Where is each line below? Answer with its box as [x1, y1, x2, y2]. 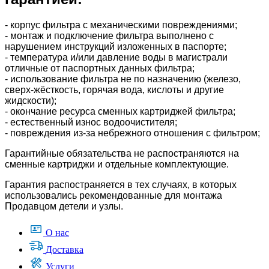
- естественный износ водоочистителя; [5, 117, 177, 128]
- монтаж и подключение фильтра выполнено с [5, 31, 214, 41]
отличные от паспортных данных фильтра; [5, 63, 195, 74]
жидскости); [5, 95, 56, 106]
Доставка [46, 244, 83, 255]
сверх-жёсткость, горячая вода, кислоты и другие [5, 85, 224, 95]
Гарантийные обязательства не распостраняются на [5, 148, 239, 159]
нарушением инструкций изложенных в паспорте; [5, 41, 226, 52]
